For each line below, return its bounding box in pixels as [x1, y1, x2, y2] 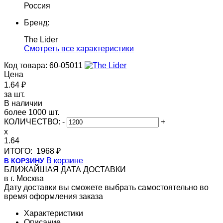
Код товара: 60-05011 [4, 61, 85, 70]
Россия [24, 1, 50, 10]
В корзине [46, 156, 83, 165]
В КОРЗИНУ [4, 157, 44, 165]
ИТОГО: [4, 147, 36, 155]
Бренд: [24, 18, 49, 27]
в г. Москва [4, 174, 44, 183]
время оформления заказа [4, 192, 103, 201]
